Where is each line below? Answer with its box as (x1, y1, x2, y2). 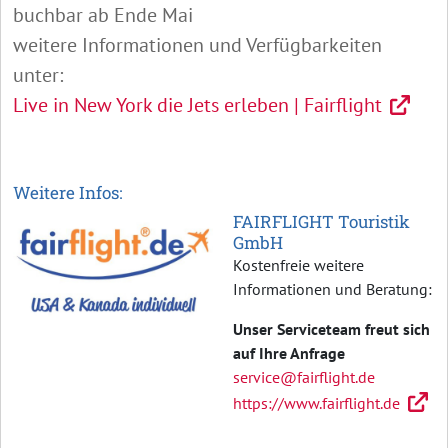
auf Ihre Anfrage (233, 343, 345, 364)
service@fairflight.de (233, 367, 375, 388)
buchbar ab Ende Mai (13, 2, 193, 29)
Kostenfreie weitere (233, 255, 364, 276)
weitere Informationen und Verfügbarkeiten (13, 32, 382, 59)
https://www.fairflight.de (233, 393, 400, 414)
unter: (13, 62, 63, 89)
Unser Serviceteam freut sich (233, 319, 430, 340)
